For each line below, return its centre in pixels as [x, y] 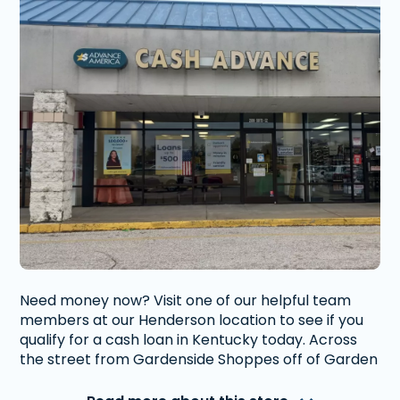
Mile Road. [55, 379]
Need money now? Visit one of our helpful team [87, 300]
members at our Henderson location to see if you [192, 320]
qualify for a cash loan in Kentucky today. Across [165, 340]
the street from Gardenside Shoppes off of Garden [199, 359]
